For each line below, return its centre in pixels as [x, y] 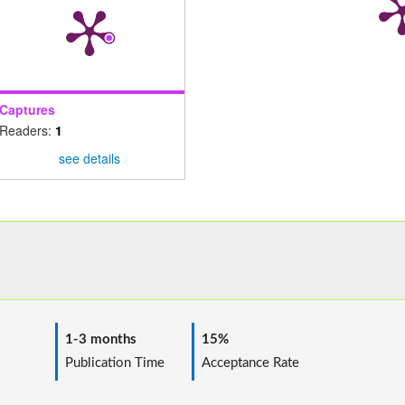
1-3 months [97, 339]
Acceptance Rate [246, 363]
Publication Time [113, 363]
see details [89, 159]
